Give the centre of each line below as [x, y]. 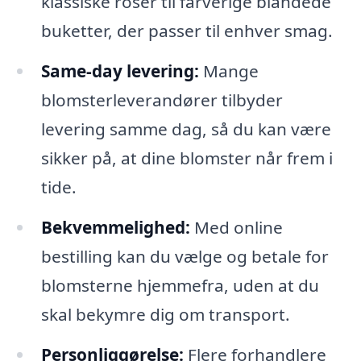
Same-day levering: [120, 71]
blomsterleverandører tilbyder [162, 100]
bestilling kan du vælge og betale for [185, 256]
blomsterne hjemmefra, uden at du [180, 285]
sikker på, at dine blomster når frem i [187, 158]
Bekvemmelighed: [115, 227]
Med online [236, 227]
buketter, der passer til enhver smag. [187, 31]
